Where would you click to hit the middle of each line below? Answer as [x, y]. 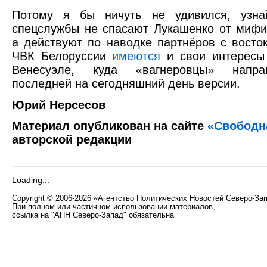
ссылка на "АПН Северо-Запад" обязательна [93, 215]
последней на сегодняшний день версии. [126, 83]
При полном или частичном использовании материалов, [114, 207]
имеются [136, 56]
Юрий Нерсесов [59, 105]
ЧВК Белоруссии [62, 56]
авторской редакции [72, 140]
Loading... [31, 180]
